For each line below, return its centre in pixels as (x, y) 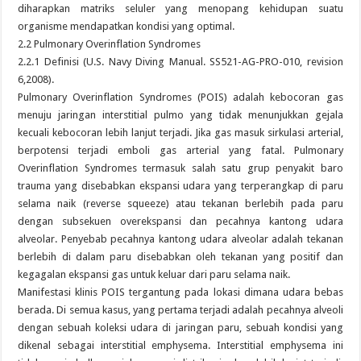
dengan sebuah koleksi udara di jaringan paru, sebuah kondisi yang (180, 328)
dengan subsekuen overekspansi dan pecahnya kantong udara (180, 221)
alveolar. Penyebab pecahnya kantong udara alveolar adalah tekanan (180, 239)
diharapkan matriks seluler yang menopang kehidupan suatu (180, 8)
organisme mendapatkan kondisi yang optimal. (127, 26)
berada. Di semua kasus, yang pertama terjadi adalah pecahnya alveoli (180, 310)
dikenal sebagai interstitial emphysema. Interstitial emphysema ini (180, 345)
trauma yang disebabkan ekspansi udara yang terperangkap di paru (180, 186)
